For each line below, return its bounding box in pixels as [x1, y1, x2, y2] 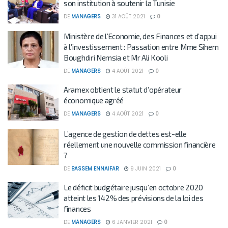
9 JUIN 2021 [129, 164, 161, 173]
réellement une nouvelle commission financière [64, 139, 216, 149]
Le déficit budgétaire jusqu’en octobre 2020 [64, 182, 204, 192]
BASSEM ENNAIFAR [71, 164, 119, 173]
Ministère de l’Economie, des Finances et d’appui [64, 32, 217, 41]
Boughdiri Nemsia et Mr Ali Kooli [64, 53, 168, 62]
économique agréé [64, 96, 124, 105]
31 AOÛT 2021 [110, 12, 145, 20]
